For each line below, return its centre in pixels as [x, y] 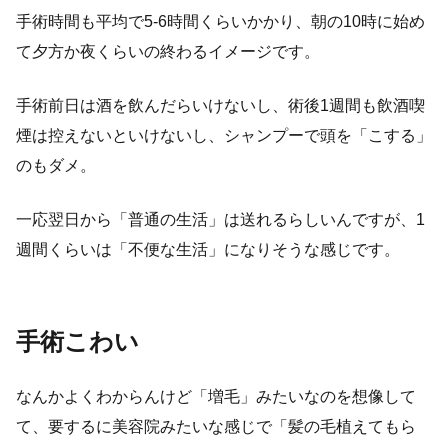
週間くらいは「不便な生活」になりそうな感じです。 [208, 249]
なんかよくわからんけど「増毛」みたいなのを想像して [216, 396]
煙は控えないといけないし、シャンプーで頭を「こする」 [224, 135]
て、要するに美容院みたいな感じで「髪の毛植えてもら [216, 426]
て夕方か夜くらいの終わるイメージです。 [168, 51]
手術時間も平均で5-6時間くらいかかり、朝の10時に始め [220, 21]
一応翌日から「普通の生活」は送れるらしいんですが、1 [220, 219]
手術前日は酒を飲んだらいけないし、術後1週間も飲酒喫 [220, 105]
